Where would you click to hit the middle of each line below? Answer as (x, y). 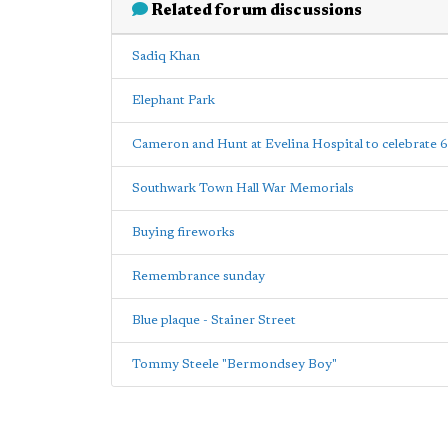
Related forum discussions (255, 11)
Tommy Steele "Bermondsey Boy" (234, 364)
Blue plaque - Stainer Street (214, 320)
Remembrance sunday (198, 276)
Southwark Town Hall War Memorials (243, 188)
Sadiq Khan (166, 56)
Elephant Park (173, 100)
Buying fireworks (183, 232)
